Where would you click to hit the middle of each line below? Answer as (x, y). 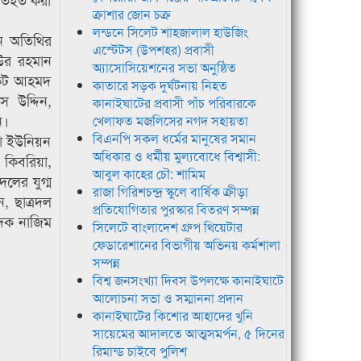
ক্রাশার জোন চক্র (131, 15)
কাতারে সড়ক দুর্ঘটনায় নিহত (160, 85)
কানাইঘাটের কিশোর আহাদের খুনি (172, 316)
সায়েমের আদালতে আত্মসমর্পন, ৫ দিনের (188, 334)
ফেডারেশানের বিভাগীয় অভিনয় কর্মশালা (186, 245)
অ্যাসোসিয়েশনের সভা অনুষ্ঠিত (164, 68)
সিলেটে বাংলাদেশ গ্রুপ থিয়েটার (167, 227)
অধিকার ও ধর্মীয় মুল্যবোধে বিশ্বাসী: (176, 156)
